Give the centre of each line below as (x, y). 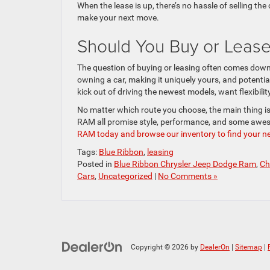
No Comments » (188, 176)
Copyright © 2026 (161, 247)
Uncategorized (125, 176)
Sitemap (249, 247)
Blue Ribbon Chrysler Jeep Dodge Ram (185, 164)
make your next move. (118, 17)
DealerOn (215, 247)
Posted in (96, 164)
